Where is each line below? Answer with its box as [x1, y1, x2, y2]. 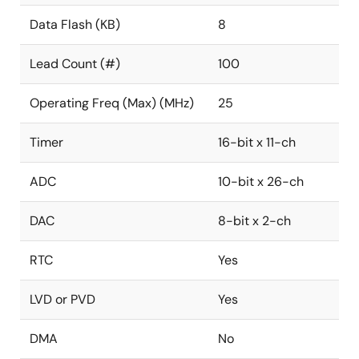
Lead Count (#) [30, 55, 120, 72]
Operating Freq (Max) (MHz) [30, 95, 194, 111]
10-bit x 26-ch [218, 173, 304, 190]
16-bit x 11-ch [218, 134, 296, 151]
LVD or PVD [30, 291, 95, 308]
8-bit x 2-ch [218, 212, 291, 229]
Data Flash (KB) [30, 16, 120, 33]
